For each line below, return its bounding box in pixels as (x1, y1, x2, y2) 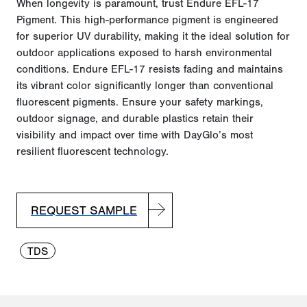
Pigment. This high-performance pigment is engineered (16, 14, 278, 27)
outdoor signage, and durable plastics (16, 112, 202, 125)
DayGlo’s (184, 129, 227, 142)
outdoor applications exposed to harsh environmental (16, 47, 272, 60)
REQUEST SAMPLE (31, 203, 137, 218)
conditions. (16, 63, 69, 76)
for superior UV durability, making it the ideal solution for (16, 30, 290, 43)
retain (202, 112, 229, 125)
